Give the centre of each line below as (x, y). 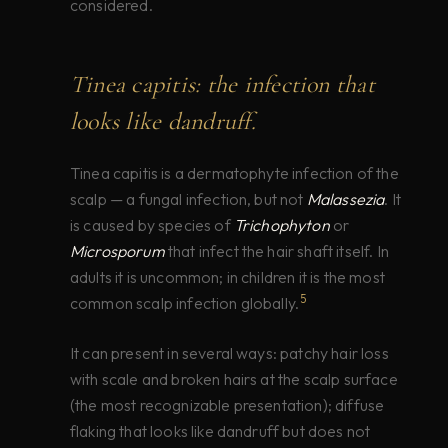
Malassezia (345, 198)
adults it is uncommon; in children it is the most (227, 276)
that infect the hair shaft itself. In (276, 250)
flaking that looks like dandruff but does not (220, 431)
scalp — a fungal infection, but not (188, 198)
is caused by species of (152, 224)
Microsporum (117, 250)
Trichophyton (281, 224)
